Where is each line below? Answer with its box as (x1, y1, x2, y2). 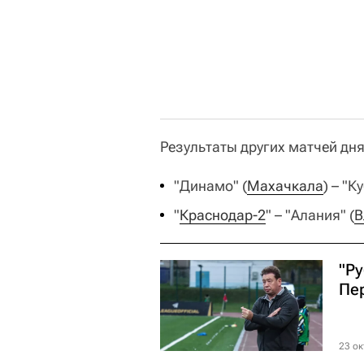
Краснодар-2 (180, 206, 266, 223)
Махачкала (247, 176, 323, 194)
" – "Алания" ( (266, 206, 354, 223)
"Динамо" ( (174, 176, 247, 194)
